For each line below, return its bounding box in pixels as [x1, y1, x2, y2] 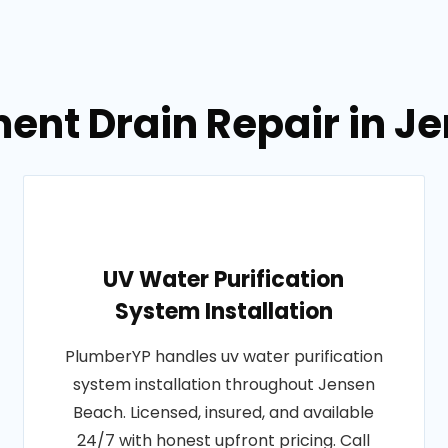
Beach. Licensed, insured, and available [73, 401, 375, 424]
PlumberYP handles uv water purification [64, 345, 383, 368]
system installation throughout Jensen [72, 373, 375, 396]
